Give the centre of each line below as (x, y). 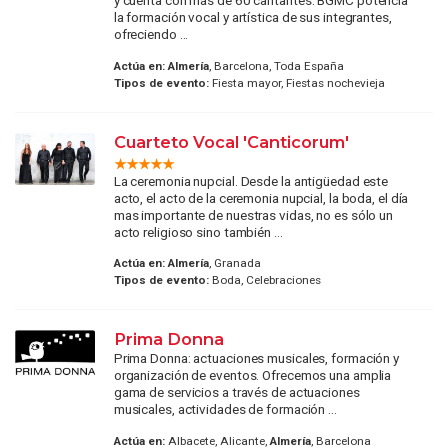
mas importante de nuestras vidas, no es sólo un (253, 214)
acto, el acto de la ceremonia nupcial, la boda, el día (261, 197)
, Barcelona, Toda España (276, 65)
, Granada (234, 263)
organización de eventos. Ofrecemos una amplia (252, 375)
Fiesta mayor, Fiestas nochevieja (296, 82)
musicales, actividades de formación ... (225, 409)
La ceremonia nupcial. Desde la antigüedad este (251, 180)
